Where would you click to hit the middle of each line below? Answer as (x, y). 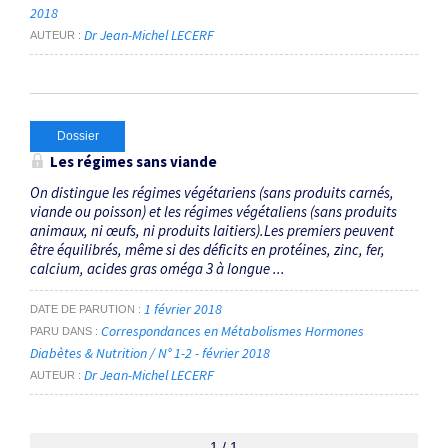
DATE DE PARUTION (82, 309)
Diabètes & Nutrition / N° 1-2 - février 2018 (151, 353)
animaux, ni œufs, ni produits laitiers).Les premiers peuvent (212, 230)
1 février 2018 (183, 309)
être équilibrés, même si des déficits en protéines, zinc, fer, (207, 249)
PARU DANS (61, 331)
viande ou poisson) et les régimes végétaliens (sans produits (213, 211)
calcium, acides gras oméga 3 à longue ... (157, 268)
